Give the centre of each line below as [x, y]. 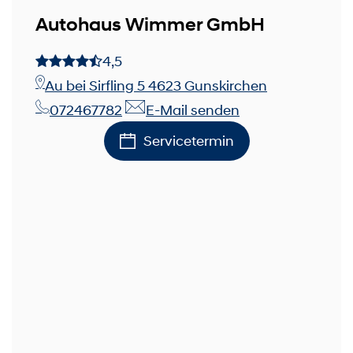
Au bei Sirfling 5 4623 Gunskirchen [156, 86]
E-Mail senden [193, 111]
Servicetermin [188, 141]
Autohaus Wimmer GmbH [150, 25]
